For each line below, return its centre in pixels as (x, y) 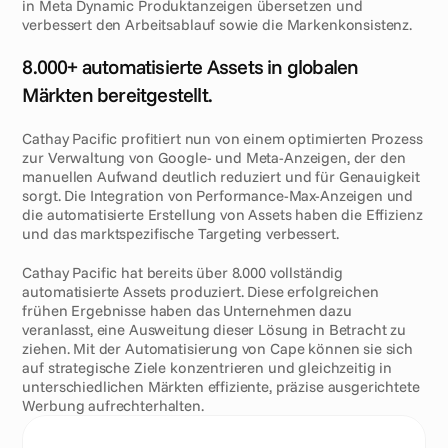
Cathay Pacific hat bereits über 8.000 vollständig (183, 272)
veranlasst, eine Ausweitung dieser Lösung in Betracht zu (214, 329)
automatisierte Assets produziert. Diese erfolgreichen (200, 291)
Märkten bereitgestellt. (117, 94)
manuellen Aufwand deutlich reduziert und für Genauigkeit (221, 176)
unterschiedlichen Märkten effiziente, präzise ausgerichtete (221, 386)
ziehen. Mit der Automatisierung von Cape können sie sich (218, 348)
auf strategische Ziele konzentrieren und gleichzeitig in (207, 367)
